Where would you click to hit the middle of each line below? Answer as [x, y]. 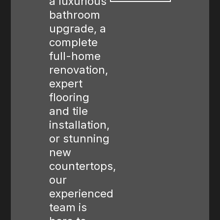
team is [68, 207]
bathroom [75, 15]
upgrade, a [78, 29]
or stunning [80, 139]
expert [66, 84]
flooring [69, 97]
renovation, [79, 70]
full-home [75, 56]
